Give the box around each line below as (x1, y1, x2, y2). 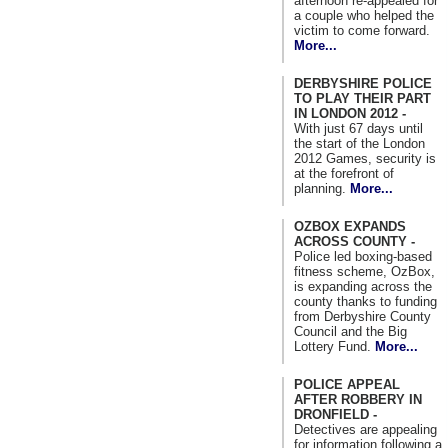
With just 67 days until (294, 120, 423, 136)
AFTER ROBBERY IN (294, 391, 422, 407)
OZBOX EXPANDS (294, 218, 406, 234)
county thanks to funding (294, 293, 437, 309)
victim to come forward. (294, 22, 430, 38)
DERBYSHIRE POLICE (294, 75, 432, 91)
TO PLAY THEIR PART (294, 90, 431, 106)
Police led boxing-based (294, 248, 432, 264)
